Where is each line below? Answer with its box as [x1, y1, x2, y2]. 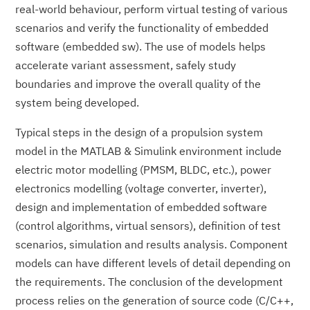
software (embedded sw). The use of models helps [15, 39, 266, 53]
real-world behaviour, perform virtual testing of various [15, 1, 289, 16]
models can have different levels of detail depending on [15, 255, 291, 270]
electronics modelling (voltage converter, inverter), [15, 181, 267, 195]
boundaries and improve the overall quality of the [15, 76, 262, 91]
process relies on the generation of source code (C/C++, [15, 293, 294, 307]
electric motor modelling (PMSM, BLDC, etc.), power [15, 162, 272, 176]
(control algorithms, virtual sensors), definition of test [15, 218, 282, 232]
